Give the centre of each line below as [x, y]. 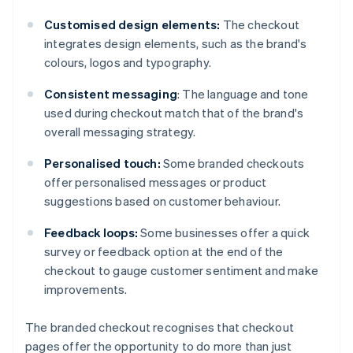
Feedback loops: [91, 233]
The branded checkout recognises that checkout [160, 327]
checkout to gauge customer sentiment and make [182, 271]
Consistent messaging [111, 94]
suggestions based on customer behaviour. [162, 201]
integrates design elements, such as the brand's [176, 44]
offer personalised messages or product [156, 182]
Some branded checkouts [232, 163]
